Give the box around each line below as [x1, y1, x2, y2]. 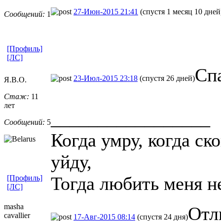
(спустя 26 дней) [140, 74, 195, 82]
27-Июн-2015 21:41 [74, 7, 138, 16]
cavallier [4, 211, 30, 220]
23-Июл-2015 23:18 [74, 74, 138, 82]
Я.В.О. [4, 75, 27, 84]
